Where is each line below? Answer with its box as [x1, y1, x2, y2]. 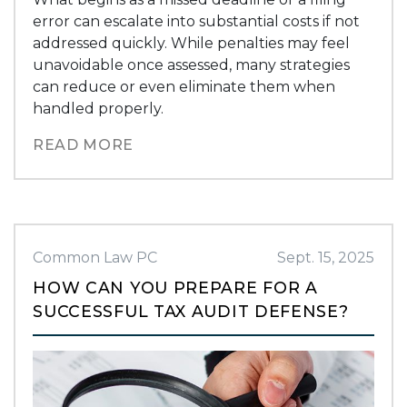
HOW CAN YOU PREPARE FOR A [33, 277, 318, 297]
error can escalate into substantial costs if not [33, 12, 361, 30]
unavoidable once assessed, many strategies [33, 55, 351, 74]
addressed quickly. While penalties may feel [33, 34, 351, 52]
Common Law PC [33, 248, 158, 266]
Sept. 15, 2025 [276, 248, 374, 266]
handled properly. [33, 99, 164, 117]
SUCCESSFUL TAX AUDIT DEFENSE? [33, 301, 349, 321]
